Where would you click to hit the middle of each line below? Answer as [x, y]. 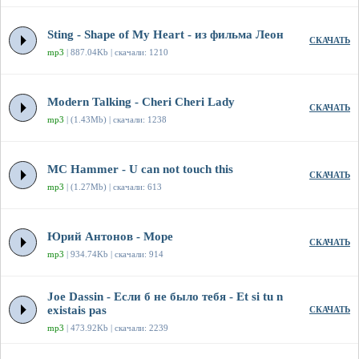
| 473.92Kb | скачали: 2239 [116, 328]
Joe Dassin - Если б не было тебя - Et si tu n [165, 297]
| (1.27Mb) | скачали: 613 [113, 187]
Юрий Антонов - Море [110, 237]
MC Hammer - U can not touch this [140, 169]
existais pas [77, 311]
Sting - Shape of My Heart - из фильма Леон [165, 35]
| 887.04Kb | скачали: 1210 [116, 52]
